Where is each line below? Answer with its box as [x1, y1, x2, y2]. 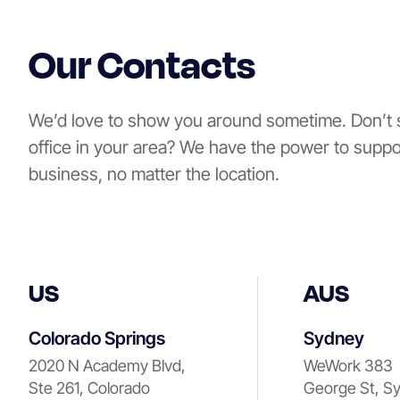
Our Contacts [29, 40, 255, 87]
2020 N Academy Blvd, [29, 356, 186, 375]
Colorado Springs [29, 328, 165, 349]
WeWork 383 [304, 356, 394, 375]
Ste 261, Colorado [29, 379, 150, 397]
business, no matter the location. [29, 163, 279, 185]
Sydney [304, 328, 365, 349]
